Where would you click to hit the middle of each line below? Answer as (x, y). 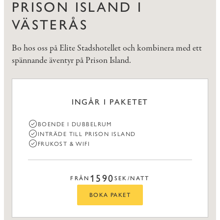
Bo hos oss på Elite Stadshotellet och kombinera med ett (107, 48)
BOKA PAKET (110, 195)
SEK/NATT (132, 179)
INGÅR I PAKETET (110, 102)
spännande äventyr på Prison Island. (71, 61)
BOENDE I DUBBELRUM (75, 124)
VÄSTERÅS (50, 25)
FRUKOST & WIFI (64, 144)
